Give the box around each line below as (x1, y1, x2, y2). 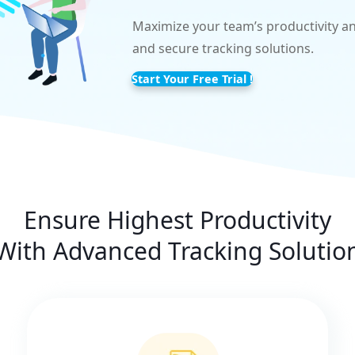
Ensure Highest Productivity (24, 204, 331, 237)
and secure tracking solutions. (132, 40, 314, 58)
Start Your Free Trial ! (131, 71, 253, 87)
